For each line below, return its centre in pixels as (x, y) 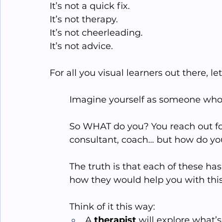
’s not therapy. (87, 20)
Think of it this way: (112, 207)
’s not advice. (84, 46)
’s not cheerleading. (99, 33)
